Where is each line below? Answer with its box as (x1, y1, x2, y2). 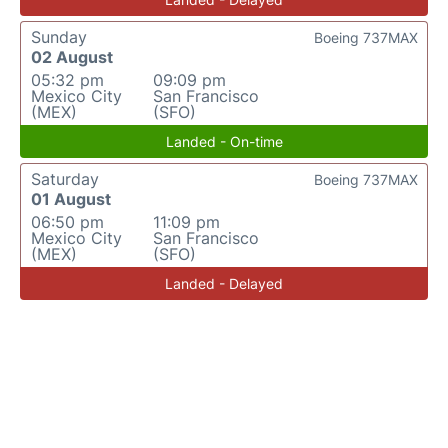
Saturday (31, 169, 99, 190)
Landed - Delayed (165, 275, 283, 293)
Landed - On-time (165, 133, 283, 151)
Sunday (31, 27, 87, 48)
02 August (31, 47, 113, 68)
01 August (31, 189, 111, 210)
